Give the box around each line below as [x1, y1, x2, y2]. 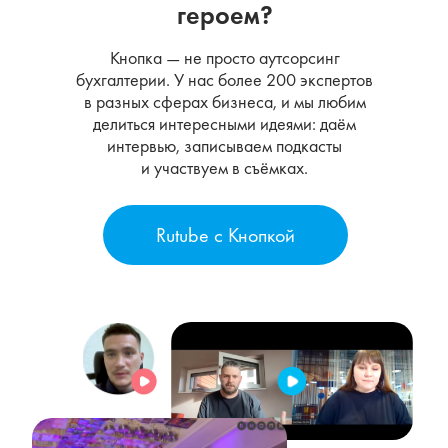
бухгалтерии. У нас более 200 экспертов [76, 68, 373, 91]
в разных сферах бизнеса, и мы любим [83, 90, 366, 113]
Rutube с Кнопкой [156, 221, 295, 248]
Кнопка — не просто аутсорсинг [109, 46, 340, 69]
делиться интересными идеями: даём [93, 112, 356, 135]
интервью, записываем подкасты [107, 134, 342, 157]
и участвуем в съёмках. [141, 156, 308, 179]
